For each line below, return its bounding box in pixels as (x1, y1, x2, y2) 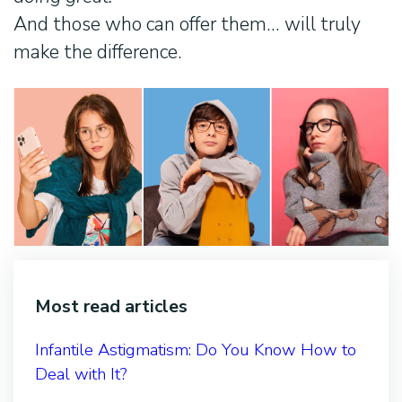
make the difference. (13, 38, 182, 66)
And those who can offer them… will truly (13, 10, 361, 38)
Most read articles (35, 293, 188, 319)
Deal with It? (35, 362, 127, 386)
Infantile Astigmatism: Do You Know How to (35, 337, 356, 362)
